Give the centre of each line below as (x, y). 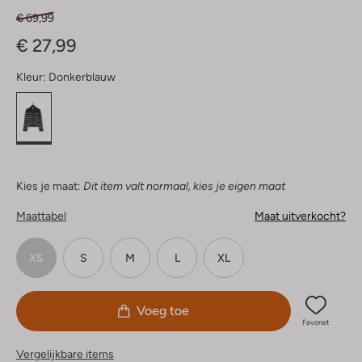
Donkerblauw (82, 77)
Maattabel (41, 216)
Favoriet (316, 323)
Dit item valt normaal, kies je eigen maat (184, 186)
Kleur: (31, 77)
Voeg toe (163, 311)
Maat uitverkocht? (300, 216)
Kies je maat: (48, 186)
